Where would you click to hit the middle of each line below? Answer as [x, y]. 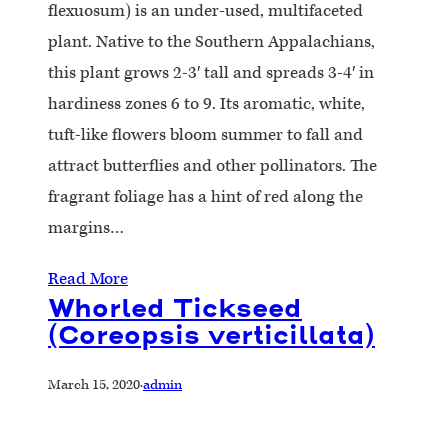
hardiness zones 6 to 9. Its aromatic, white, [206, 103]
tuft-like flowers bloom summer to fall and [205, 134]
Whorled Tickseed [175, 307]
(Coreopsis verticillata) [211, 334]
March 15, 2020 [94, 385]
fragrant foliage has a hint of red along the [205, 196]
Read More [88, 278]
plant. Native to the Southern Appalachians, [211, 41]
